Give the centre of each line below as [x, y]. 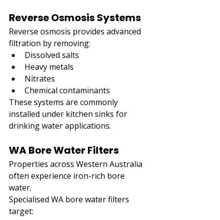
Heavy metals [49, 67]
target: [21, 211]
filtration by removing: [50, 43]
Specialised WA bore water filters [70, 199]
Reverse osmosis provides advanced [76, 31]
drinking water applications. [60, 125]
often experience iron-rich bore [68, 176]
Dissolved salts [52, 55]
